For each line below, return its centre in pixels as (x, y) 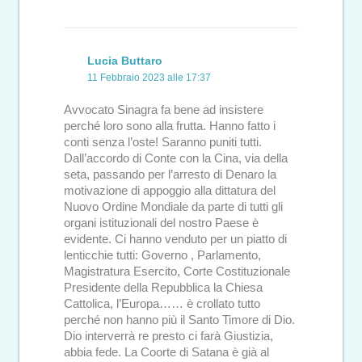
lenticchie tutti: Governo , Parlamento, (162, 256)
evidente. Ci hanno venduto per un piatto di (175, 240)
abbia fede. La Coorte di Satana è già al (166, 353)
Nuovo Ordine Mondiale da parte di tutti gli (173, 207)
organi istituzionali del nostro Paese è (161, 223)
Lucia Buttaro (125, 60)
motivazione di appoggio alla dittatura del (170, 191)
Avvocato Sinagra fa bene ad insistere (164, 110)
